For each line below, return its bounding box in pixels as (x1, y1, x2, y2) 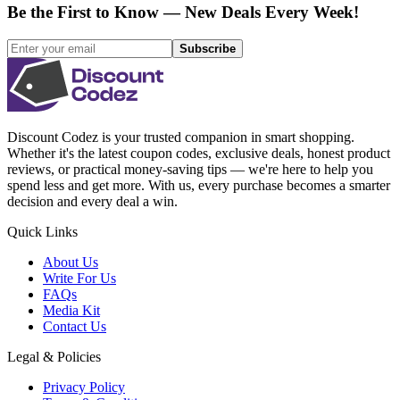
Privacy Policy (43, 379, 125, 395)
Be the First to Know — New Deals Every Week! (7, 3, 359, 22)
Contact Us (43, 318, 106, 334)
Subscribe (179, 41, 236, 55)
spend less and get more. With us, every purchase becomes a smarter (7, 177, 390, 193)
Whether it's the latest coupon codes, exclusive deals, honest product (7, 145, 390, 161)
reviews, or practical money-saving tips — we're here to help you (7, 161, 373, 177)
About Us (43, 254, 98, 270)
